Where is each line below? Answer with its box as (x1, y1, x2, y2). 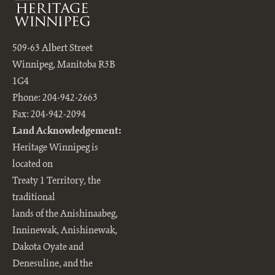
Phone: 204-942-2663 (12, 92, 98, 104)
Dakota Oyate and (12, 241, 83, 254)
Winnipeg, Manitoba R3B (12, 59, 115, 71)
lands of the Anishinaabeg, (12, 208, 118, 220)
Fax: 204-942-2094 (12, 109, 86, 121)
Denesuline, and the (12, 258, 93, 270)
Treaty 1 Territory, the (12, 175, 101, 187)
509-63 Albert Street (12, 42, 93, 55)
